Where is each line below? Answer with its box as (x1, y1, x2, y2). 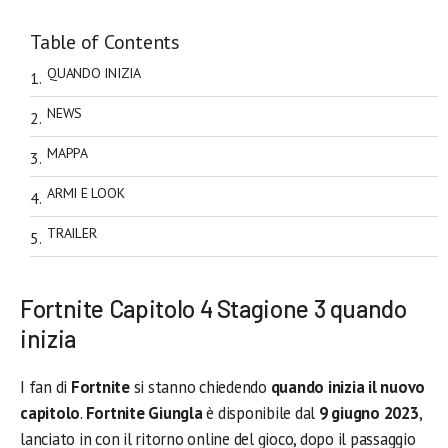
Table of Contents (30, 29, 180, 56)
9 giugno (315, 401, 380, 424)
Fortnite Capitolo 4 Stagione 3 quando (20, 293, 407, 323)
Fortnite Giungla (85, 401, 207, 424)
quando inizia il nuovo (270, 375, 426, 398)
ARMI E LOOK (47, 184, 125, 202)
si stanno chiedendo (133, 375, 271, 398)
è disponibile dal (206, 401, 316, 424)
